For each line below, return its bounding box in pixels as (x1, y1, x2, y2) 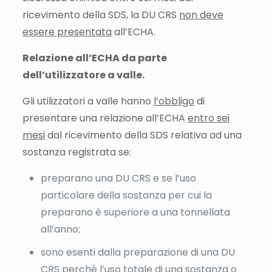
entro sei (187, 110, 229, 125)
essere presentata (22, 24, 112, 39)
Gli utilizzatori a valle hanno (22, 93, 154, 108)
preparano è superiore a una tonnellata (40, 205, 230, 219)
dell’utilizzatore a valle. (22, 67, 144, 82)
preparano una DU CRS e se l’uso (40, 171, 196, 185)
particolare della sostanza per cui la (40, 188, 212, 202)
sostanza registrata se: (22, 144, 131, 159)
